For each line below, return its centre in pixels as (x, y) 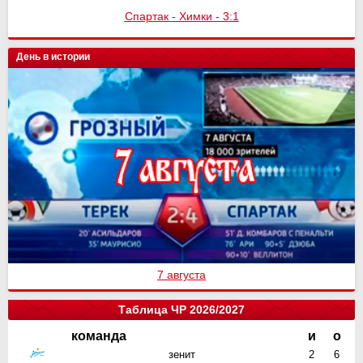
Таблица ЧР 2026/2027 (181, 309)
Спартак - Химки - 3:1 (181, 17)
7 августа (181, 274)
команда (99, 335)
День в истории (53, 57)
